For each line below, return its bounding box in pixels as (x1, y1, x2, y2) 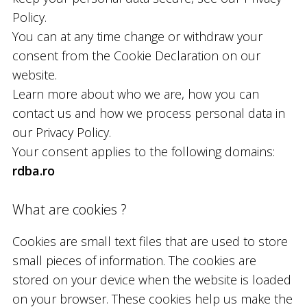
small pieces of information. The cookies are (12, 251, 256, 269)
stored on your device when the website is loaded (12, 271, 291, 288)
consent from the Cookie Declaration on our (12, 47, 260, 64)
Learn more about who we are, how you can (12, 85, 259, 102)
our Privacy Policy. (12, 123, 111, 140)
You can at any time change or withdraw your (12, 27, 262, 45)
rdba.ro (12, 162, 55, 179)
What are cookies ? (12, 199, 127, 219)
